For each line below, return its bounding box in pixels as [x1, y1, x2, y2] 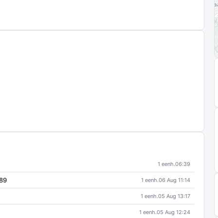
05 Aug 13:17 [158, 193, 190, 200]
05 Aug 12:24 [157, 209, 190, 216]
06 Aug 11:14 [159, 177, 190, 183]
